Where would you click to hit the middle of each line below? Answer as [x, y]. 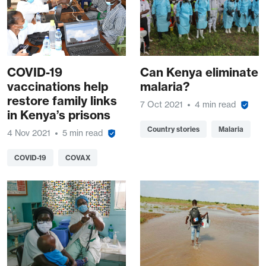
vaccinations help [58, 87]
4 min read [215, 105]
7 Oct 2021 [161, 105]
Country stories [173, 129]
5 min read [83, 133]
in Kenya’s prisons [59, 115]
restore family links [62, 101]
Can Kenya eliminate [199, 72]
